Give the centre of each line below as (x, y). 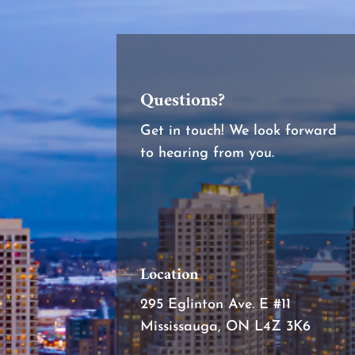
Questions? (183, 101)
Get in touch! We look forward (239, 132)
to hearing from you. (207, 154)
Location (170, 276)
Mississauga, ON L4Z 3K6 (225, 327)
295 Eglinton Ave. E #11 (216, 305)
